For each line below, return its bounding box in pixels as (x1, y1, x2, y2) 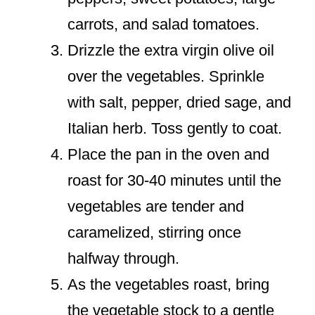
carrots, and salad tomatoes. (67, 15, 259, 33)
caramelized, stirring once (67, 223, 241, 241)
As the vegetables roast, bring (67, 275, 269, 293)
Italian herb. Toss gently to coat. (67, 119, 282, 137)
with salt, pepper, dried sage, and (67, 93, 291, 111)
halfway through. (67, 249, 179, 267)
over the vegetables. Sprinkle (67, 67, 264, 85)
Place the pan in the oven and (67, 145, 269, 163)
